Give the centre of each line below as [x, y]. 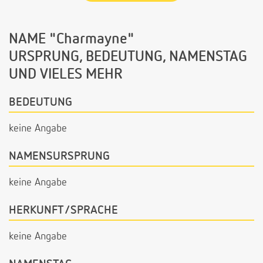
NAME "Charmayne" [72, 40]
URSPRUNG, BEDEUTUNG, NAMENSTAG [128, 58]
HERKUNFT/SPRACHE [63, 210]
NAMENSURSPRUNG [59, 156]
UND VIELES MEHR [66, 75]
